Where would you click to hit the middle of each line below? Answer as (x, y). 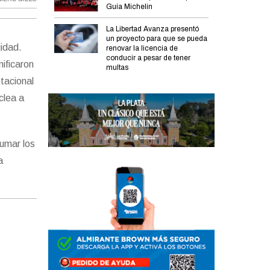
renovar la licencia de (142, 49)
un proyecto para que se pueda (157, 39)
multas (118, 68)
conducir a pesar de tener (149, 58)
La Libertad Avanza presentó (153, 29)
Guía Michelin (130, 6)
